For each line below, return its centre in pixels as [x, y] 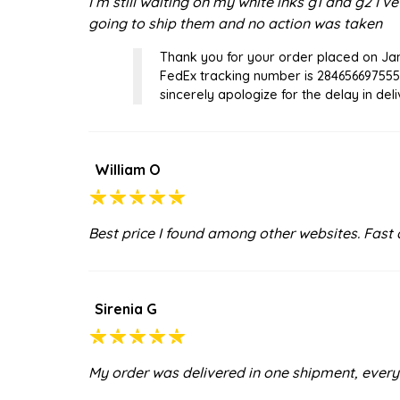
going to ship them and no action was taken [235, 23]
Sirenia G [126, 308]
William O [128, 169]
